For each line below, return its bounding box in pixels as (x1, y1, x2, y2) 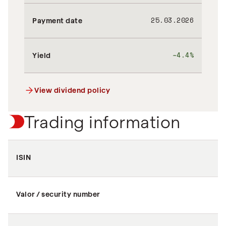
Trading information (24, 111, 181, 132)
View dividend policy (34, 86, 110, 94)
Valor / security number (16, 190, 100, 198)
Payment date (32, 16, 82, 25)
